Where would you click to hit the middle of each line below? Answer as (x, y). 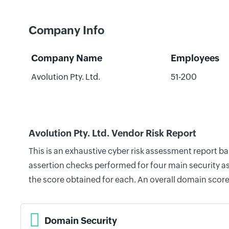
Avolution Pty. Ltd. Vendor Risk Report (112, 133)
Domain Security (81, 220)
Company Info (66, 30)
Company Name (66, 58)
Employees (195, 58)
